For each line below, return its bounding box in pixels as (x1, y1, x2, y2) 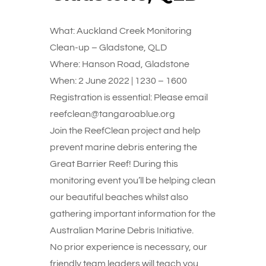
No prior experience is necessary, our (50, 242, 207, 252)
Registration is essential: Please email (50, 93, 208, 102)
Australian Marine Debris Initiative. (50, 226, 194, 235)
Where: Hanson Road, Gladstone (50, 59, 189, 69)
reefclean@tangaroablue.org (50, 109, 175, 119)
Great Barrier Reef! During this (50, 159, 178, 169)
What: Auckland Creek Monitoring (50, 26, 192, 36)
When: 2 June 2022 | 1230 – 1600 (50, 76, 187, 85)
